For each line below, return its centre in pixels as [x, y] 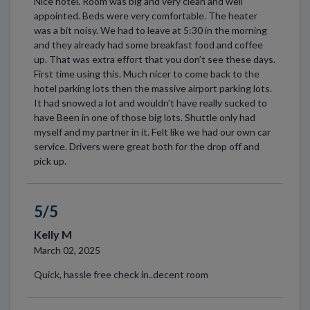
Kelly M [53, 234]
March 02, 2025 [67, 250]
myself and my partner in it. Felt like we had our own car [152, 132]
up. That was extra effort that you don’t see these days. [154, 60]
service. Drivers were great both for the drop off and [146, 147]
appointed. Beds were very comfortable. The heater [145, 16]
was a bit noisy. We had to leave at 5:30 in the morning [150, 30]
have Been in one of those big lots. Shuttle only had [144, 118]
